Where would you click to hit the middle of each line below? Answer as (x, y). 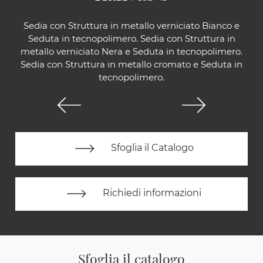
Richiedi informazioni (151, 193)
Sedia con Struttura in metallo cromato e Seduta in (131, 64)
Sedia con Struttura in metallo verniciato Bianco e (131, 25)
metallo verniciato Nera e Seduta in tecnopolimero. (131, 51)
